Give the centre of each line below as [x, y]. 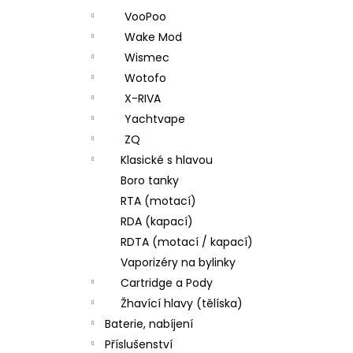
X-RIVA [143, 98]
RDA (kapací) [157, 221]
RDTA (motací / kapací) [187, 242]
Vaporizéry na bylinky [178, 262]
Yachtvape [155, 119]
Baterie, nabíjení [149, 324]
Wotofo [145, 78]
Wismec [147, 58]
